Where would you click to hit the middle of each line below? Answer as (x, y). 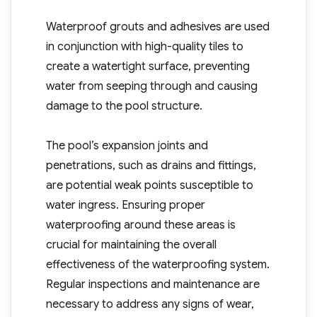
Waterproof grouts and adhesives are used (157, 27)
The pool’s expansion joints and (127, 146)
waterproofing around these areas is (140, 225)
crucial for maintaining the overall (131, 245)
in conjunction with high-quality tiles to (144, 47)
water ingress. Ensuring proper (125, 206)
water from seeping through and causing (151, 87)
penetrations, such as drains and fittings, (151, 166)
